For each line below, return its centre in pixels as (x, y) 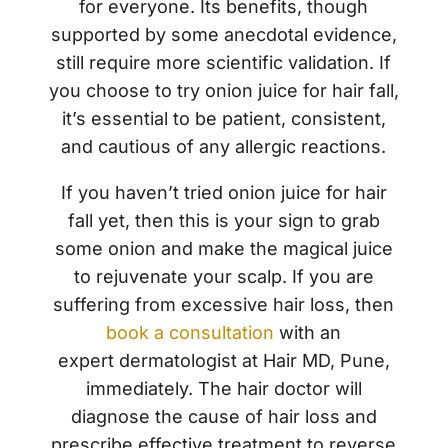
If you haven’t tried (144, 193)
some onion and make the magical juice (223, 249)
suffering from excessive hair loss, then (224, 305)
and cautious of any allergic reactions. (224, 147)
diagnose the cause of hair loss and (223, 417)
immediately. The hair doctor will (223, 389)
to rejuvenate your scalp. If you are (223, 277)
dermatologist (177, 361)
